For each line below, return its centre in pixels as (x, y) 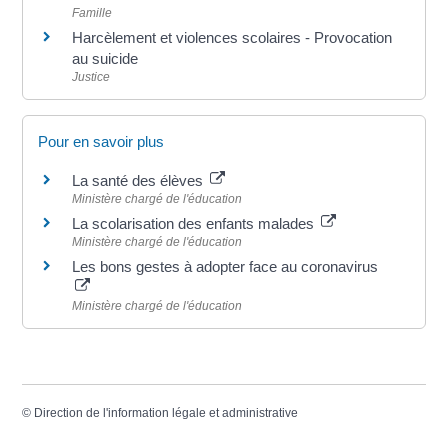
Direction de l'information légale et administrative (166, 413)
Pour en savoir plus (101, 141)
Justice (91, 76)
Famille (92, 12)
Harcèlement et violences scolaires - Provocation (232, 37)
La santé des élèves (140, 180)
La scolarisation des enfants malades (195, 223)
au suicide (105, 58)
